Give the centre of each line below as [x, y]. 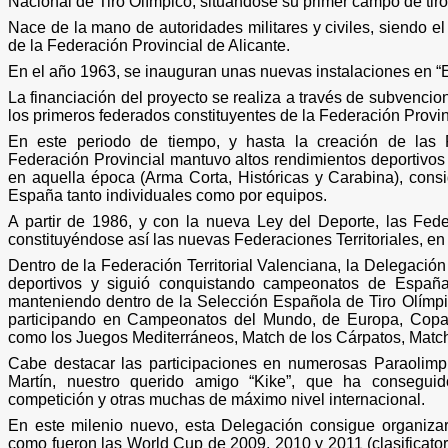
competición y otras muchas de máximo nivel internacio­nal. [216, 399]
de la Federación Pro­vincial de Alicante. [149, 45]
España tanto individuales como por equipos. [167, 195]
